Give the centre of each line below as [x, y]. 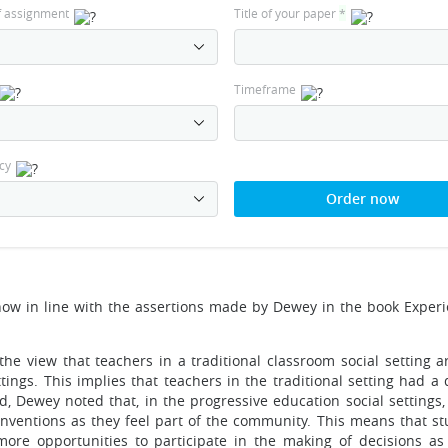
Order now [362, 198]
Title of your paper [286, 13]
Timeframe [264, 89]
